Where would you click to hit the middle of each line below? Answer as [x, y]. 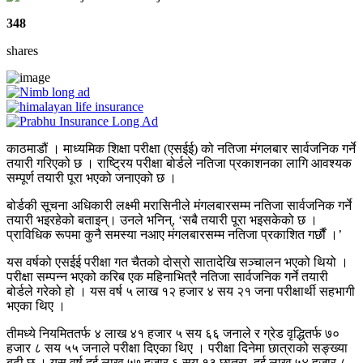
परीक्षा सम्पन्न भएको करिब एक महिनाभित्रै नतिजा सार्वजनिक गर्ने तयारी [167, 277]
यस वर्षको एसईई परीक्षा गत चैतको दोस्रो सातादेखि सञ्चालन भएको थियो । [177, 263]
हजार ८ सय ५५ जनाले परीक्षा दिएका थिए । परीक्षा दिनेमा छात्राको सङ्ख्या [177, 348]
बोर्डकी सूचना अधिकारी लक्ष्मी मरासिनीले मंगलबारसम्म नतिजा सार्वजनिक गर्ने [179, 206]
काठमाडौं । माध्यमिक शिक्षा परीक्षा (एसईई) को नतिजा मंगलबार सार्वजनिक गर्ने [181, 149]
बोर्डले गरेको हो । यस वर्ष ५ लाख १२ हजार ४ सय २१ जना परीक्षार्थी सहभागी [181, 292]
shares [22, 51]
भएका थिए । [36, 306]
